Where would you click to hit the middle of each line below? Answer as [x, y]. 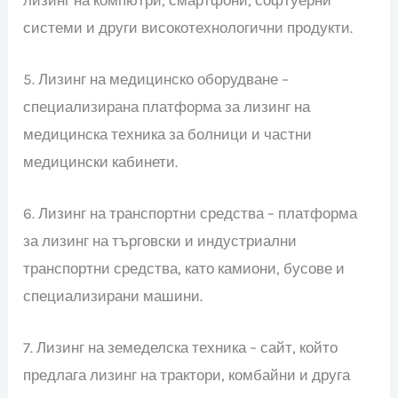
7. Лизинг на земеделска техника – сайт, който [181, 348]
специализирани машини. [113, 296]
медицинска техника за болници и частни [168, 135]
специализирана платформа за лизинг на [167, 107]
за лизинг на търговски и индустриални [160, 241]
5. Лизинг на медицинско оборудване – [156, 80]
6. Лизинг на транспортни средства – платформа [191, 214]
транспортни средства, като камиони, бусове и [184, 269]
